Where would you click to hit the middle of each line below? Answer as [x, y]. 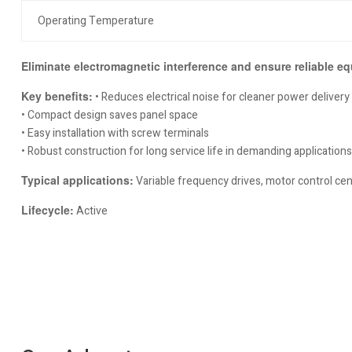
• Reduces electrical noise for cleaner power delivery [221, 97]
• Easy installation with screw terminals [115, 133]
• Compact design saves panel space [110, 115]
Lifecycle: [48, 209]
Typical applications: [77, 180]
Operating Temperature [95, 21]
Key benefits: [57, 95]
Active [91, 211]
